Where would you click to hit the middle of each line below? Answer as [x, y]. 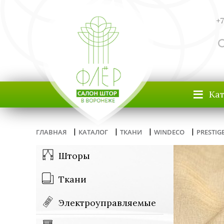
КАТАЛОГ [93, 132]
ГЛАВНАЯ [51, 132]
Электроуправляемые [107, 203]
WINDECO [169, 132]
